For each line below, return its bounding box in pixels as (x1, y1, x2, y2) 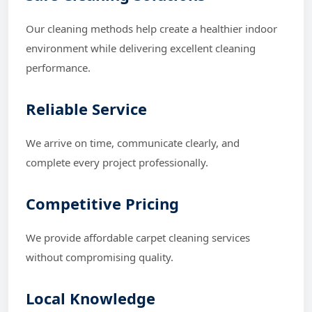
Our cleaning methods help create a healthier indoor (26, 21, 277, 36)
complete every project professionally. (26, 155, 208, 169)
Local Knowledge (26, 287, 155, 309)
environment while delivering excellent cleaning (26, 40, 256, 55)
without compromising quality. (26, 249, 173, 264)
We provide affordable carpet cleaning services (26, 230, 250, 244)
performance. (26, 60, 91, 75)
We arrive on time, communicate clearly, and (26, 135, 240, 150)
